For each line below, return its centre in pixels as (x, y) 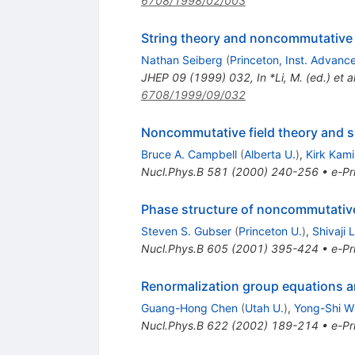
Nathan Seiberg (181, 59)
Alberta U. (269, 154)
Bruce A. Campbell (189, 154)
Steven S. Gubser (186, 231)
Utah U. (264, 307)
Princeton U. (270, 231)
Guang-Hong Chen (189, 307)
